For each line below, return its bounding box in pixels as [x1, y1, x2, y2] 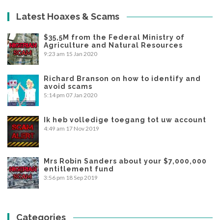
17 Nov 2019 [66, 124, 99, 132]
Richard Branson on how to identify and [44, 74, 201, 82]
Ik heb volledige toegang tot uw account [44, 115, 206, 124]
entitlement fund [44, 165, 114, 173]
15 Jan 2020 [66, 50, 97, 57]
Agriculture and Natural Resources [44, 41, 183, 49]
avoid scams [44, 82, 92, 90]
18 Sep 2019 [66, 173, 98, 181]
